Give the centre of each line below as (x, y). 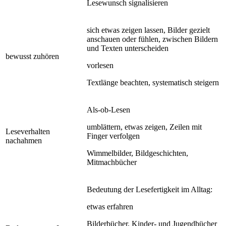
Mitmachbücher (112, 162)
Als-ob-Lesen (108, 109)
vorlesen (100, 65)
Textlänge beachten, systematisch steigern (153, 82)
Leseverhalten (28, 131)
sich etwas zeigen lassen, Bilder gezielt (148, 30)
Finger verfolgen (113, 136)
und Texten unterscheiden (128, 48)
